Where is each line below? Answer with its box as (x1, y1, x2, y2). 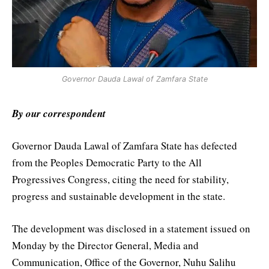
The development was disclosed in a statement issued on (12, 222, 250, 236)
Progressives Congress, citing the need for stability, (12, 172, 229, 187)
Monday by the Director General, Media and (12, 238, 199, 253)
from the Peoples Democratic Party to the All (12, 156, 202, 170)
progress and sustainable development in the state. (12, 189, 225, 204)
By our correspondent (12, 106, 106, 121)
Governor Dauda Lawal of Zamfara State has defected (12, 139, 237, 153)
